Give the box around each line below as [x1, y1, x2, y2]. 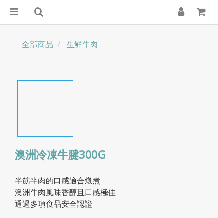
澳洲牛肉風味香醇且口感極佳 [15, 187, 116, 198]
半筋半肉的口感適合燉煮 [15, 175, 100, 186]
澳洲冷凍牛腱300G [15, 147, 106, 162]
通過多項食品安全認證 [15, 199, 92, 209]
